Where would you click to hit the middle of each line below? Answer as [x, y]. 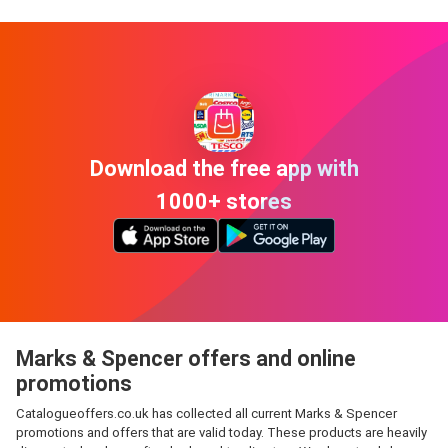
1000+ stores [224, 201]
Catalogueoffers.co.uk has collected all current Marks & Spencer [206, 413]
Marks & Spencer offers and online [186, 358]
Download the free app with [224, 168]
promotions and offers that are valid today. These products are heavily [221, 432]
